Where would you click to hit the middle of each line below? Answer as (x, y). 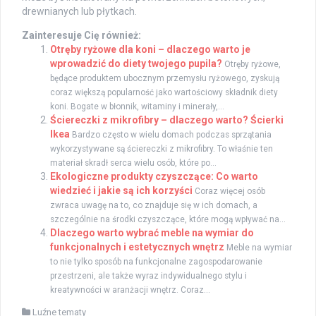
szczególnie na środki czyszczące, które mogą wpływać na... (168, 220)
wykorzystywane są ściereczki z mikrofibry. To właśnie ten (162, 149)
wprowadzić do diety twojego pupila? (136, 64)
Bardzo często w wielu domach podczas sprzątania (172, 135)
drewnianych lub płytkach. (79, 12)
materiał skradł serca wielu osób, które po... (133, 163)
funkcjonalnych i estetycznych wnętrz (137, 247)
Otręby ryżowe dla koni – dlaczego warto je (150, 50)
